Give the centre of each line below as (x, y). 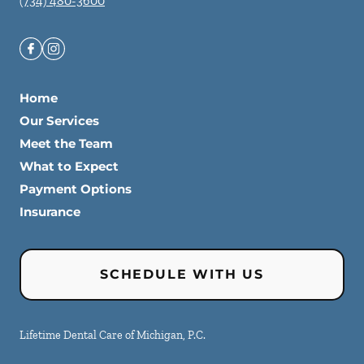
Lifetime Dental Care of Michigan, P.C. (113, 335)
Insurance (50, 212)
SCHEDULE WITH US (182, 274)
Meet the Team (66, 143)
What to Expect (69, 166)
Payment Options (76, 189)
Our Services (59, 121)
